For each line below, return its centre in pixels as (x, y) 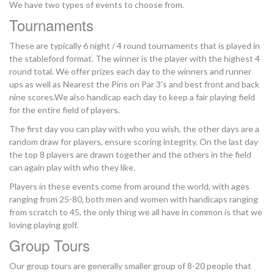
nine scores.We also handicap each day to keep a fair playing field (132, 97)
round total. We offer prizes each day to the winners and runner (130, 71)
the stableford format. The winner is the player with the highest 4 (135, 58)
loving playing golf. (44, 224)
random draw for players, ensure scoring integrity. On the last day (134, 141)
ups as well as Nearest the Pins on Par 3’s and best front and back (134, 84)
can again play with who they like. (72, 167)
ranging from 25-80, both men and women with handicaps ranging (134, 199)
